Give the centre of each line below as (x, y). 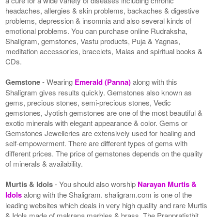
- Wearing (59, 81)
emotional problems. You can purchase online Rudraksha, (97, 31)
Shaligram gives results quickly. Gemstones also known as (99, 92)
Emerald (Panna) (104, 82)
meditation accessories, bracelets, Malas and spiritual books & (104, 51)
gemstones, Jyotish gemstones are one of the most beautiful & (104, 112)
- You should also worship (96, 184)
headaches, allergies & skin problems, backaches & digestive (102, 10)
